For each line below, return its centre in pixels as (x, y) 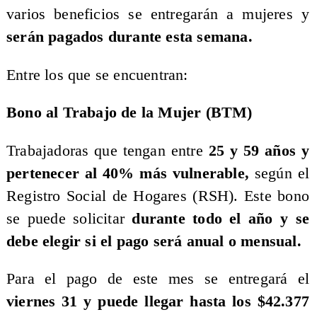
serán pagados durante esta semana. (129, 37)
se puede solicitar (69, 218)
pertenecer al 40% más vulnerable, (130, 173)
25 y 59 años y (259, 150)
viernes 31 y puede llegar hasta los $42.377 (158, 302)
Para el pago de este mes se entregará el (158, 279)
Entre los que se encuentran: (99, 75)
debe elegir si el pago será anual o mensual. (154, 241)
